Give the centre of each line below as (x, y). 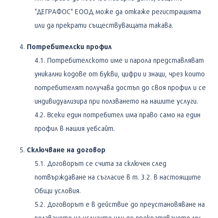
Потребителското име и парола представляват (126, 60)
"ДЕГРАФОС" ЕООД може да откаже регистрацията (118, 11)
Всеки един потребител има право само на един (124, 114)
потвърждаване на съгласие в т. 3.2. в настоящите (118, 177)
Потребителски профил (69, 46)
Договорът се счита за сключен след (107, 163)
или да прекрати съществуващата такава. (104, 25)
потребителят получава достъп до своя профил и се (120, 87)
